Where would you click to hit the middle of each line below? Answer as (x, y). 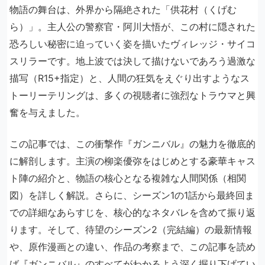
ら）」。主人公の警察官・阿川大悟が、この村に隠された (132, 27)
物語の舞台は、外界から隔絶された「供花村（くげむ (123, 10)
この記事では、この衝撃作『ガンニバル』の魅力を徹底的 (132, 144)
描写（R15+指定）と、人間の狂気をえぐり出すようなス (130, 78)
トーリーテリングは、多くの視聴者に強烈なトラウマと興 (132, 96)
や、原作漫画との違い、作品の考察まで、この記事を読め (132, 247)
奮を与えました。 (47, 113)
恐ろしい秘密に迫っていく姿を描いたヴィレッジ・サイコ (132, 44)
